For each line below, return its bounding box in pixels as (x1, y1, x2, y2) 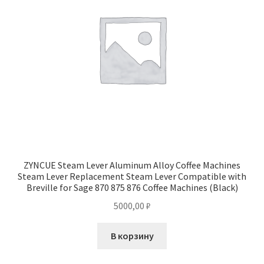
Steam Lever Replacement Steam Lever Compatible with (18, 170, 246, 183)
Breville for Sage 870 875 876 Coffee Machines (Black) (26, 181, 238, 194)
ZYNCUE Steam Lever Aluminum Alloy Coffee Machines (24, 159, 240, 171)
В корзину (110, 229, 154, 242)
